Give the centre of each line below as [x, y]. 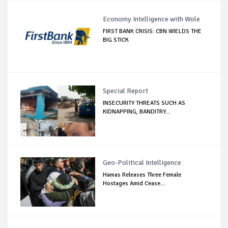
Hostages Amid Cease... [134, 183]
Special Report [126, 91]
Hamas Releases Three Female [142, 175]
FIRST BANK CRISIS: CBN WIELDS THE [152, 31]
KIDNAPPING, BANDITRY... [137, 111]
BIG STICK [116, 40]
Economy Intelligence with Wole [152, 19]
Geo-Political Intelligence [142, 162]
